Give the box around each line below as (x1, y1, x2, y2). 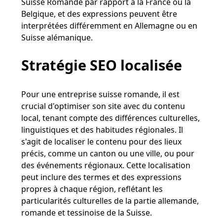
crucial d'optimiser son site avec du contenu (21, 100, 185, 111)
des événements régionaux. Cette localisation (21, 159, 190, 171)
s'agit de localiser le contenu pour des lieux (21, 136, 182, 147)
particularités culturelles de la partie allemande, (21, 195, 199, 206)
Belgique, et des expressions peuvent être (21, 8, 177, 19)
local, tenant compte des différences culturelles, (21, 112, 200, 123)
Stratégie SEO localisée (21, 55, 182, 74)
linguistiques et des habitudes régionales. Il (21, 124, 183, 135)
